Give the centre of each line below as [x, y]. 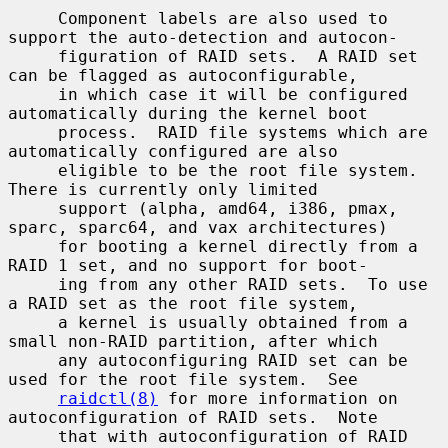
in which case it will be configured [33, 94]
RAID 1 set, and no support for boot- [188, 265]
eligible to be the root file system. [33, 170]
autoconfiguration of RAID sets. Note [193, 417]
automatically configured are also [173, 151]
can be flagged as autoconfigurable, [183, 75]
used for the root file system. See [183, 379]
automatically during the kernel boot [188, 113]
